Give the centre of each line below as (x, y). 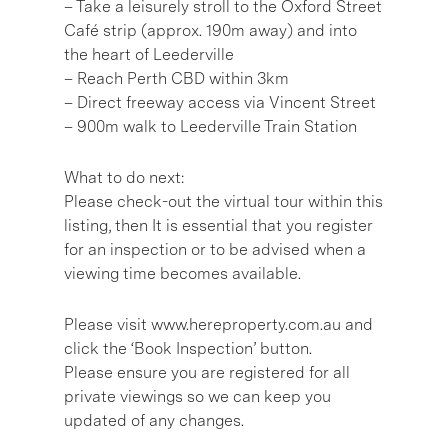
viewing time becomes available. (182, 273)
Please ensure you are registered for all (207, 372)
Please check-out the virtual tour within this (223, 201)
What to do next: (124, 177)
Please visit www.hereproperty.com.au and (218, 324)
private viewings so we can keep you (197, 396)
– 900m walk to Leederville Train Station (210, 126)
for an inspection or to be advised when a (215, 249)
